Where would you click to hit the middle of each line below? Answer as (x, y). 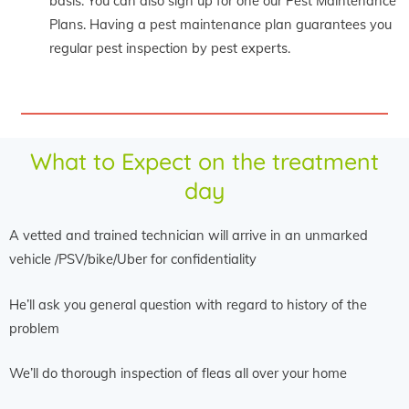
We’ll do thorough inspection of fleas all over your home (178, 372)
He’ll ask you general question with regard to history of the (188, 304)
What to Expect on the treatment (204, 162)
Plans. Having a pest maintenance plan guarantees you (220, 25)
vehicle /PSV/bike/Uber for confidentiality (133, 259)
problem (34, 328)
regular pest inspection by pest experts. (169, 48)
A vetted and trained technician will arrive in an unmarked (189, 236)
